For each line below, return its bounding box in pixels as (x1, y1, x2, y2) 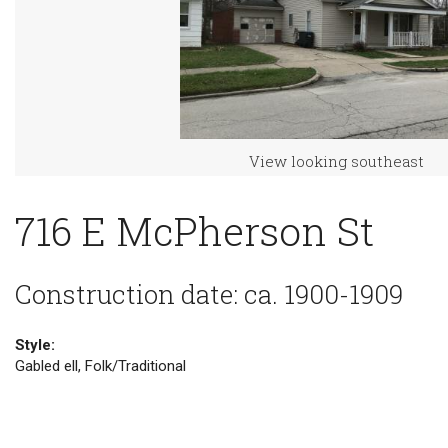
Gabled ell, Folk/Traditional (15, 356, 186, 375)
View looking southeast (248, 151, 424, 171)
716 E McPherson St (15, 204, 374, 257)
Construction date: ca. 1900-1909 (15, 276, 403, 311)
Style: (15, 335, 55, 354)
